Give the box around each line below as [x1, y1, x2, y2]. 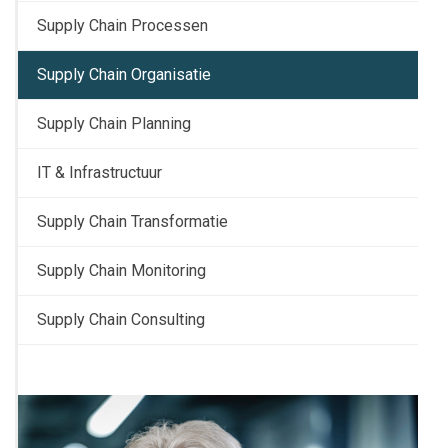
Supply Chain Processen [37, 16, 208, 36]
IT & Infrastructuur [37, 163, 162, 183]
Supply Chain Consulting [37, 310, 205, 330]
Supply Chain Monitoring [37, 261, 206, 281]
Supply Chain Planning [37, 114, 191, 134]
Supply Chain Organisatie [37, 65, 211, 85]
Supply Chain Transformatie [37, 212, 228, 232]
